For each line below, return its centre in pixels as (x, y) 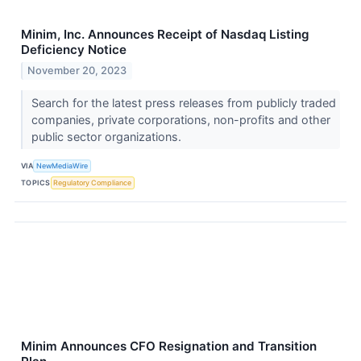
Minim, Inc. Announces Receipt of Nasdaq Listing (165, 35)
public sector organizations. (108, 137)
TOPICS (36, 182)
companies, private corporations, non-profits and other (180, 120)
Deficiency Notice (74, 50)
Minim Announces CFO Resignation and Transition (169, 346)
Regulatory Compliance (93, 182)
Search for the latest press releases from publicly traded (183, 103)
